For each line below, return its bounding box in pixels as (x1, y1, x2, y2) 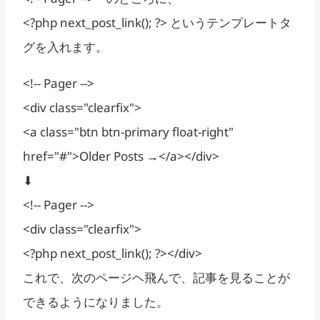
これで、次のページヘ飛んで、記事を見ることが (23, 269, 290, 286)
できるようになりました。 (23, 294, 169, 311)
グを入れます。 (23, 39, 108, 56)
